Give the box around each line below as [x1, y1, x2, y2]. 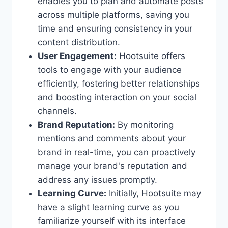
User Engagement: [37, 50, 117, 61]
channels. [37, 105, 77, 116]
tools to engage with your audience [37, 64, 182, 75]
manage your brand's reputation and [37, 160, 187, 171]
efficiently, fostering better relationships [37, 78, 200, 89]
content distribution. [37, 37, 120, 47]
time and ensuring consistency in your [37, 23, 192, 34]
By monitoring [115, 119, 174, 130]
